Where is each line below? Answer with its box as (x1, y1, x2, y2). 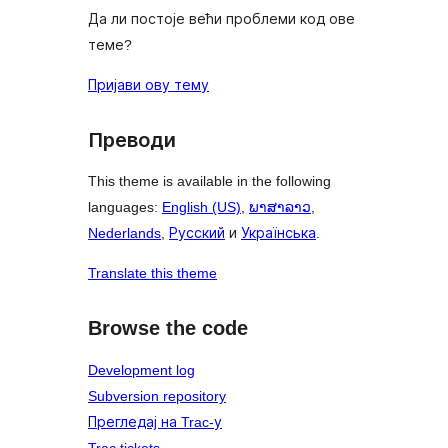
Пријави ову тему (88, 76, 209, 93)
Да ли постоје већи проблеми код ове (88, 10, 355, 27)
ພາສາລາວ (249, 199, 311, 216)
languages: (88, 199, 162, 216)
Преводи (88, 128, 176, 151)
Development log (88, 362, 195, 378)
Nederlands (88, 225, 161, 242)
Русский (169, 225, 225, 242)
